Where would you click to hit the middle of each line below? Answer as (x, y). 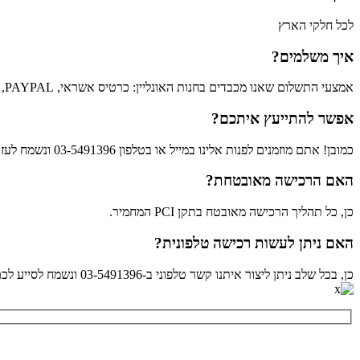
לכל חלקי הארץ (316, 25)
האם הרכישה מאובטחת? (280, 181)
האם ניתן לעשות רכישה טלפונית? (254, 243)
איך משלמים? (313, 56)
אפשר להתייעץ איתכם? (282, 118)
